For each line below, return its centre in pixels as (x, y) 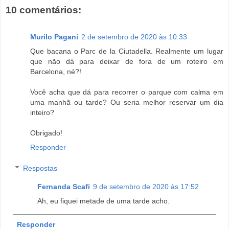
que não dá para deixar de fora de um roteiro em (127, 61)
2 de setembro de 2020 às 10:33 (134, 37)
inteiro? (42, 112)
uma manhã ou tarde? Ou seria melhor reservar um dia (127, 102)
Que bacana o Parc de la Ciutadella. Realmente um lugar (127, 51)
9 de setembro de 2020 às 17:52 (146, 187)
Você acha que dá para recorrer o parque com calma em (127, 92)
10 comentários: (43, 10)
